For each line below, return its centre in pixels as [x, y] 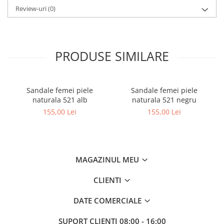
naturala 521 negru [164, 100]
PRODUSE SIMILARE [112, 56]
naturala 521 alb [60, 100]
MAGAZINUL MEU [108, 160]
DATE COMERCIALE [108, 201]
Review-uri [32, 9]
